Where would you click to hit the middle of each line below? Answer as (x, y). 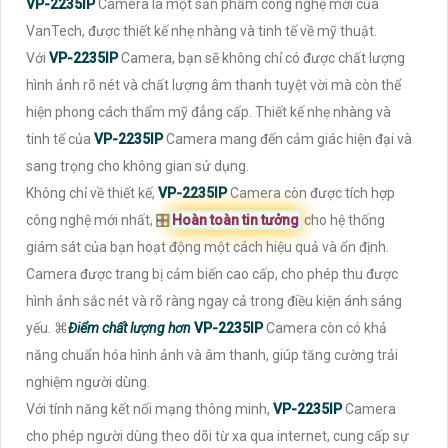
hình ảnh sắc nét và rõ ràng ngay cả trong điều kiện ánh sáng (214, 301)
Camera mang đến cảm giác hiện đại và (289, 139)
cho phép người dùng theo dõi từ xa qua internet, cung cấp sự (217, 436)
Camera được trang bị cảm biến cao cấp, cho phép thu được (212, 274)
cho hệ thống (343, 220)
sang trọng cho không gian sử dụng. (137, 166)
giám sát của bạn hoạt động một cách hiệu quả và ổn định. (207, 247)
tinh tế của (60, 139)
